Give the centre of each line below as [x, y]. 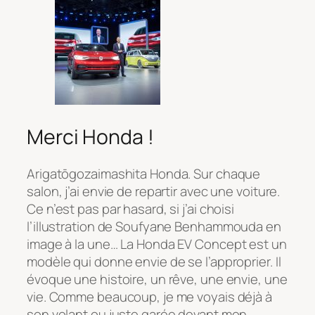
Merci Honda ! [90, 136]
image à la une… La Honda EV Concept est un [157, 244]
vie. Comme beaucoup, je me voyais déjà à [149, 296]
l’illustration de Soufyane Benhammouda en [154, 226]
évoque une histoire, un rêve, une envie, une [157, 279]
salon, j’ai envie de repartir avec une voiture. [154, 191]
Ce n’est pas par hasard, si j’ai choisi [131, 208]
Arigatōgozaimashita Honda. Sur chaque [144, 173]
